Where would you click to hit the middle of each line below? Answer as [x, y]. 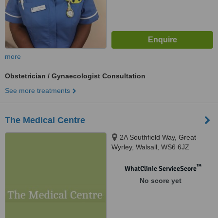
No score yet [160, 181]
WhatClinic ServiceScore [160, 169]
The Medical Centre [45, 120]
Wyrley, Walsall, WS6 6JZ [150, 147]
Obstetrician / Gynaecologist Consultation [75, 76]
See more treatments [37, 91]
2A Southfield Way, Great [158, 137]
